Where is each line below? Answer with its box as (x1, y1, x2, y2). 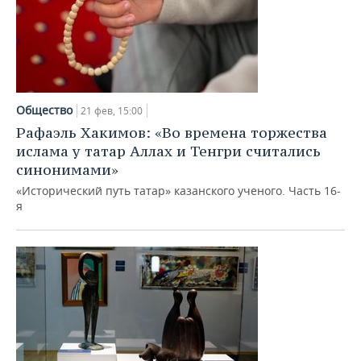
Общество (16, 102, 73, 118)
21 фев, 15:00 (81, 104, 143, 118)
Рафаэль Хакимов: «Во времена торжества (16, 123, 327, 142)
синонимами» (16, 160, 118, 179)
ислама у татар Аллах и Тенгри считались (16, 142, 321, 160)
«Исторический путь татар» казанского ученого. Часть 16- (16, 183, 341, 198)
